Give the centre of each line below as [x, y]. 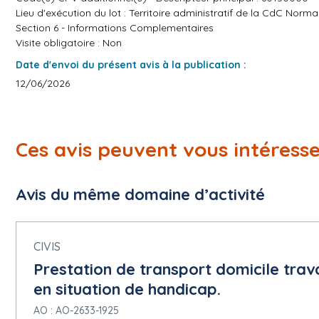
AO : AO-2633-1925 [76, 310]
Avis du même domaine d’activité [140, 194]
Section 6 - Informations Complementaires [115, 28]
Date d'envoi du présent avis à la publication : [131, 65]
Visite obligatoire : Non [69, 43]
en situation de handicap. [127, 289]
